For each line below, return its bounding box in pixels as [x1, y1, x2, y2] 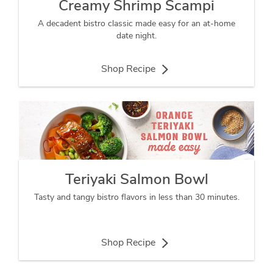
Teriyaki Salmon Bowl [65, 169, 208, 190]
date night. [116, 29, 157, 41]
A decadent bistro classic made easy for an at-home [38, 17, 235, 29]
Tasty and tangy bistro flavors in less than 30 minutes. [34, 191, 239, 204]
